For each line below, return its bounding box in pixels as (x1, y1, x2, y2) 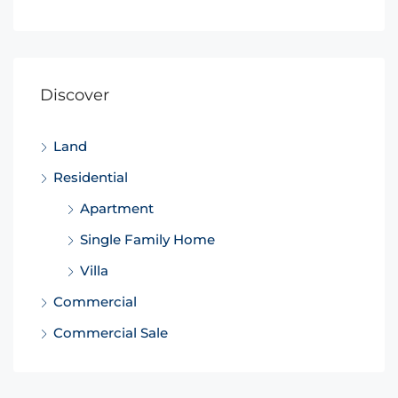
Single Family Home (80, 231, 215, 248)
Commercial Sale (53, 324, 168, 341)
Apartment (80, 200, 154, 217)
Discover (40, 85, 109, 105)
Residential (53, 169, 128, 186)
